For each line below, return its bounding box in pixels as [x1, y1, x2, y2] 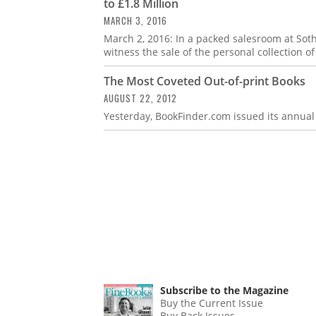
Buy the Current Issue [160, 296, 264, 310]
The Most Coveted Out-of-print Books [104, 73, 305, 89]
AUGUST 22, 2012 [104, 90, 177, 105]
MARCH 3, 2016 [104, 13, 167, 28]
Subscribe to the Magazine [160, 283, 289, 297]
